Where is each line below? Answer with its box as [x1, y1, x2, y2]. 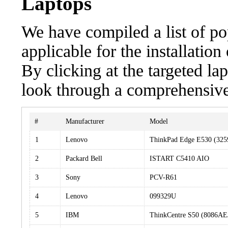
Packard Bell [66, 155, 102, 162]
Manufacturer [66, 118, 104, 125]
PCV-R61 [150, 174, 177, 181]
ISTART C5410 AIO [150, 155, 209, 162]
